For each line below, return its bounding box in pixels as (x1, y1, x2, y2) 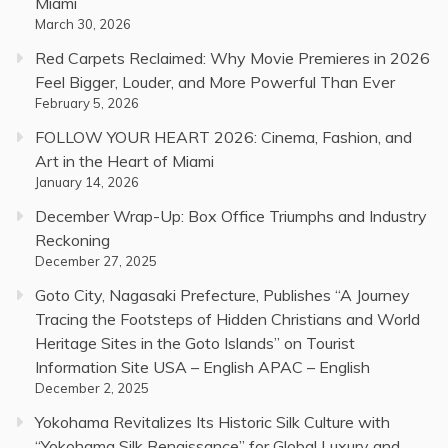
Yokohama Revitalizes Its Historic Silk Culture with (35, 412, 390, 433)
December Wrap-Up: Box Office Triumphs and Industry (35, 206, 427, 227)
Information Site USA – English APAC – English (35, 357, 370, 378)
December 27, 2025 (35, 253, 157, 270)
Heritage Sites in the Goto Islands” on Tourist (35, 333, 355, 354)
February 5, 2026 (35, 95, 139, 112)
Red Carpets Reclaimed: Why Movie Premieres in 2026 (35, 48, 430, 69)
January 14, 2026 (35, 174, 139, 191)
